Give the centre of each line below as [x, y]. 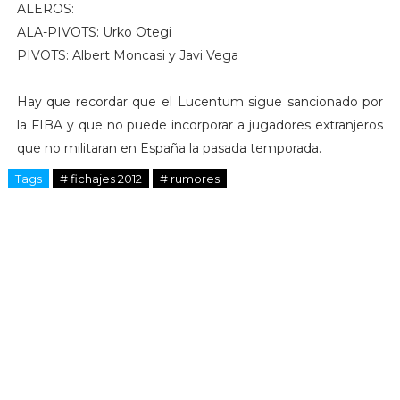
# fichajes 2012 [100, 178]
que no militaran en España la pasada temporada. [169, 148]
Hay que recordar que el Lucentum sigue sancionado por [200, 101]
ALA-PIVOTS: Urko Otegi [94, 32]
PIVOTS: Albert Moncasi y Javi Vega [127, 55]
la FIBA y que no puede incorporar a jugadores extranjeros [200, 125]
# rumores [189, 178]
